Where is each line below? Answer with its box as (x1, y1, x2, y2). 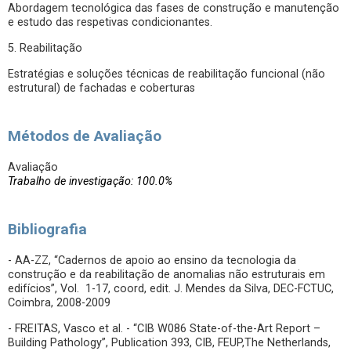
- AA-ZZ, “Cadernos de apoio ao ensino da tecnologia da (8, 254, 296, 267)
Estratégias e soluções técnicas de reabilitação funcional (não (8, 67, 325, 81)
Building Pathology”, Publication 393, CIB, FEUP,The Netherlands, (8, 336, 331, 349)
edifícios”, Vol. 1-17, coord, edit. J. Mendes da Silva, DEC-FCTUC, (8, 282, 334, 295)
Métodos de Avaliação (8, 127, 161, 145)
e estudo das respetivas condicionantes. (8, 16, 212, 29)
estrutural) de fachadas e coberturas (8, 81, 195, 95)
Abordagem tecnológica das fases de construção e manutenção (8, 2, 339, 15)
